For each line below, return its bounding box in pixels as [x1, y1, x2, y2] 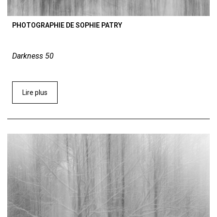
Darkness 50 [12, 51, 54, 61]
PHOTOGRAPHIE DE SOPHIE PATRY [12, 21, 122, 29]
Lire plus [22, 88, 47, 96]
